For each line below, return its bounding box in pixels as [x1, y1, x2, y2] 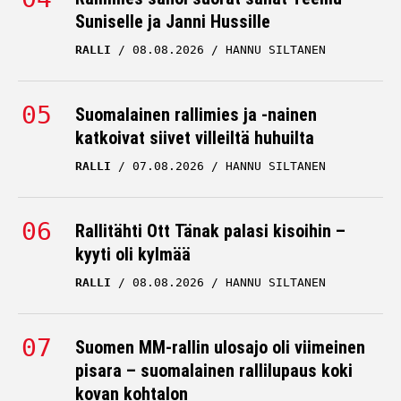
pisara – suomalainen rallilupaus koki [75, 360, 353, 381]
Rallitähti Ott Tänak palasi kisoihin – [75, 220, 346, 242]
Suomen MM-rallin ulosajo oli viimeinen [75, 337, 365, 358]
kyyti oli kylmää [75, 243, 191, 265]
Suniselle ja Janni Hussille [75, 11, 270, 32]
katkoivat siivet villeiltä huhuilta [75, 127, 314, 149]
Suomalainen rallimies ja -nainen [75, 104, 317, 125]
